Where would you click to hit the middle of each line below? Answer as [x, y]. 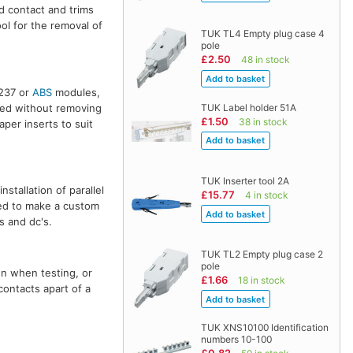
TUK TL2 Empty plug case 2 [262, 254]
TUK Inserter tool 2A [245, 180]
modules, [76, 92]
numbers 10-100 [236, 340]
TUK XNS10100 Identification [264, 328]
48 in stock [265, 60]
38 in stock [263, 121]
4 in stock [266, 195]
